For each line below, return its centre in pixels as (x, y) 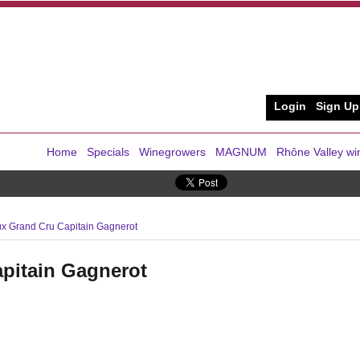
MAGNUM (241, 151)
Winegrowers (172, 151)
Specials (108, 151)
